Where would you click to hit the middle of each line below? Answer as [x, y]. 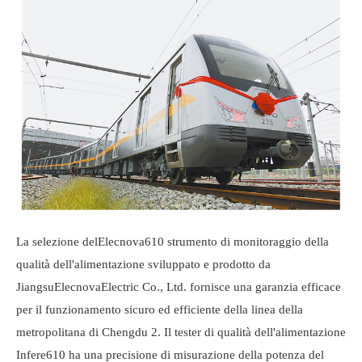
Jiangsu [35, 286]
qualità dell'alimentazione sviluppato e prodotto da [143, 264]
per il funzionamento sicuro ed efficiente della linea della [160, 309]
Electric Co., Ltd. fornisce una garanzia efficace [221, 286]
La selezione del [57, 241]
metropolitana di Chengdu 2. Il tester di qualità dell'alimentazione [181, 332]
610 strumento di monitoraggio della [237, 241]
